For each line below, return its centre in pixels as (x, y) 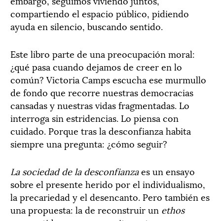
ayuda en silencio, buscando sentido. (87, 26)
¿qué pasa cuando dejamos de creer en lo (96, 66)
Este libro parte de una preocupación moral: (103, 54)
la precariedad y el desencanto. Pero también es (110, 197)
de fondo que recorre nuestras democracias (102, 92)
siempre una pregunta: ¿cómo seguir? (89, 143)
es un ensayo (167, 171)
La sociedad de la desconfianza (74, 171)
